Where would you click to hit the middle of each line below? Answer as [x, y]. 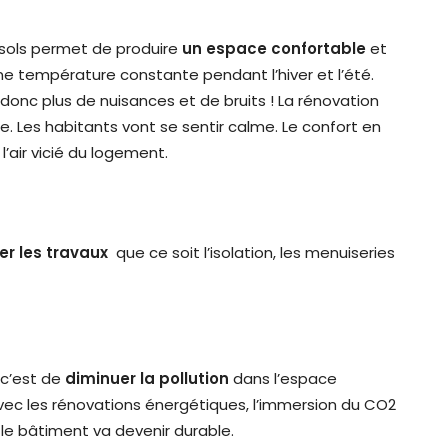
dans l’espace [283, 378]
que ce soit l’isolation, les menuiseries [253, 252]
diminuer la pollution [147, 378]
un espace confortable [274, 48]
